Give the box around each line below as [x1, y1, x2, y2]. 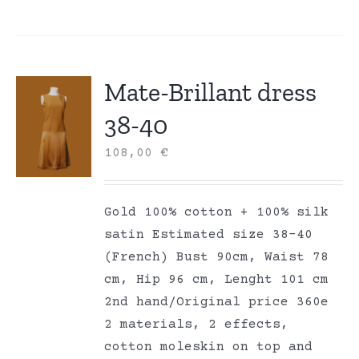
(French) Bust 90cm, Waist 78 [104, 250, 329, 265]
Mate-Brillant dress [104, 77, 317, 108]
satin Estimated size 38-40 [104, 228, 313, 243]
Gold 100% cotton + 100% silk [104, 205, 329, 220]
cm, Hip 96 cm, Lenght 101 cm [104, 272, 329, 288]
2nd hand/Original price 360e [104, 295, 329, 310]
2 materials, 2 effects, [104, 317, 289, 333]
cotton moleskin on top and [104, 340, 313, 355]
